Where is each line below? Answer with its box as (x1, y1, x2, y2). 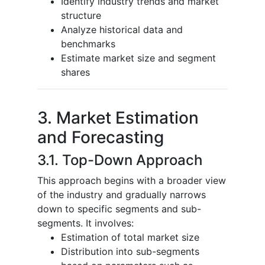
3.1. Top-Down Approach (37, 151, 202, 169)
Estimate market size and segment (61, 51, 216, 64)
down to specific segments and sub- (37, 202, 201, 215)
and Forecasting (37, 127, 164, 147)
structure (61, 9, 101, 21)
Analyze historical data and (61, 23, 183, 35)
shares (61, 66, 90, 78)
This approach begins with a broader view (37, 174, 226, 186)
